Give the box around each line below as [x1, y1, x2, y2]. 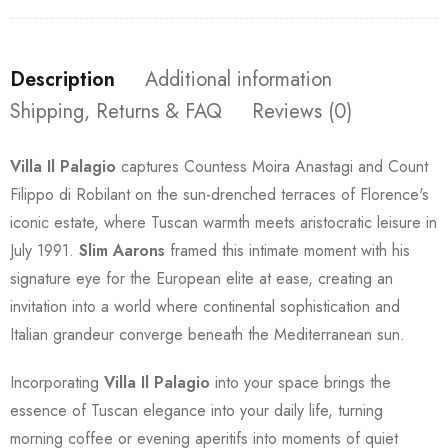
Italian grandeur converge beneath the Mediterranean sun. [10, 322, 405, 346]
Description [10, 64, 115, 94]
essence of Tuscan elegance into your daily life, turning [10, 398, 383, 422]
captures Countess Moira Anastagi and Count [116, 154, 428, 178]
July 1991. [10, 238, 79, 262]
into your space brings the [210, 370, 391, 394]
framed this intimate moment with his [165, 238, 410, 262]
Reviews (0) [252, 96, 352, 126]
